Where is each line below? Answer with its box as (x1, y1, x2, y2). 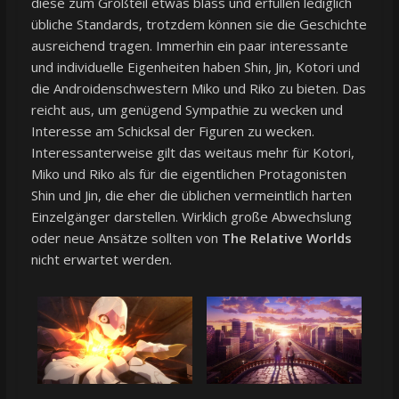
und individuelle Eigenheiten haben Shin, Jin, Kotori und (30, 57, 360, 76)
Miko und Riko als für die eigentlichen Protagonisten (30, 164, 346, 183)
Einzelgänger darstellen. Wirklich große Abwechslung (30, 207, 352, 225)
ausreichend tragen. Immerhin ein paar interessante (30, 36, 348, 54)
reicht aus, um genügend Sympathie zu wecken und (30, 100, 343, 118)
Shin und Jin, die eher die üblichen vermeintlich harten (30, 185, 352, 204)
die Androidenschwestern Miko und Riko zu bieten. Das (30, 78, 366, 97)
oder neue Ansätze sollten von (30, 228, 222, 247)
